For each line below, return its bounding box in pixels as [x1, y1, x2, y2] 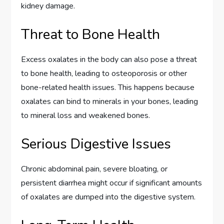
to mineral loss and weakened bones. [21, 110, 150, 121]
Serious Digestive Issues [21, 134, 171, 154]
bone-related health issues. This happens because [21, 82, 195, 93]
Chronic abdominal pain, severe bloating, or [21, 163, 168, 175]
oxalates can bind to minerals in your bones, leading [21, 96, 198, 107]
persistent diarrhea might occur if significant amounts [21, 177, 202, 189]
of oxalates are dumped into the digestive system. [21, 191, 196, 203]
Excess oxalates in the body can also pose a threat [21, 54, 197, 65]
